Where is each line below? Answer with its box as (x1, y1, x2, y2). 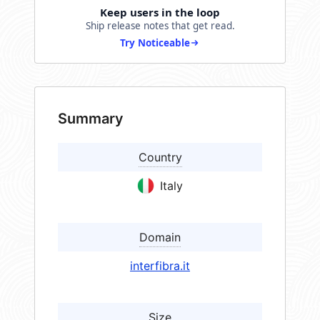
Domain (139, 230, 181, 245)
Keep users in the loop (100, 5, 220, 20)
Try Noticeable (120, 36, 190, 50)
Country (138, 150, 182, 165)
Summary (58, 110, 124, 128)
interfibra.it (130, 259, 190, 274)
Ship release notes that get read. (85, 19, 235, 33)
